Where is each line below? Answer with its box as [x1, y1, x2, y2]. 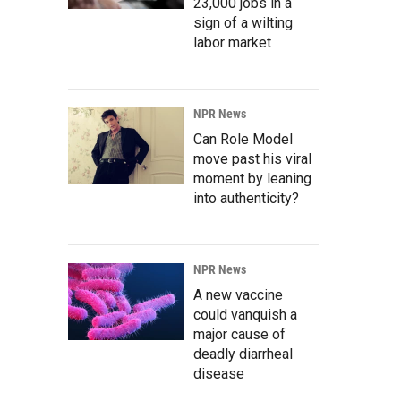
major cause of [193, 325, 286, 343]
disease [193, 364, 244, 382]
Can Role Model [193, 130, 293, 148]
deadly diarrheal [193, 345, 293, 363]
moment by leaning [193, 169, 311, 187]
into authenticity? [193, 189, 299, 207]
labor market [193, 33, 271, 51]
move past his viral [193, 149, 311, 167]
